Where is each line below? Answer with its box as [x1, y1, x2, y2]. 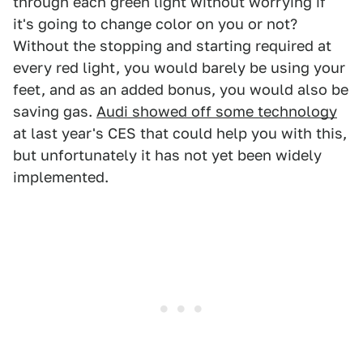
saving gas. [13, 103, 96, 120]
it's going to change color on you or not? [13, 15, 297, 32]
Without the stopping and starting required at [13, 37, 331, 54]
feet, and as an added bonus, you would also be [13, 81, 348, 98]
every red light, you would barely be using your [13, 59, 345, 76]
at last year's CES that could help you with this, [13, 125, 347, 142]
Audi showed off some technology [96, 103, 337, 120]
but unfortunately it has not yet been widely [13, 147, 322, 164]
